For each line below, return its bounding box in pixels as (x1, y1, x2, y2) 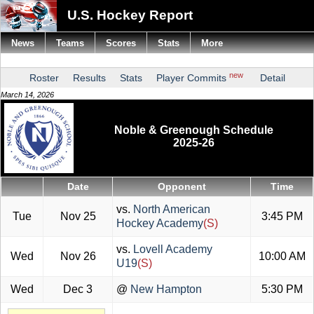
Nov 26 (60, 250, 96, 263)
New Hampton (128, 283, 202, 296)
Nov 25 (60, 210, 96, 223)
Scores (106, 38, 136, 48)
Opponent (157, 181, 206, 193)
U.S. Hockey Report (67, 7, 193, 22)
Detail (259, 72, 285, 83)
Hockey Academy (116, 217, 203, 230)
